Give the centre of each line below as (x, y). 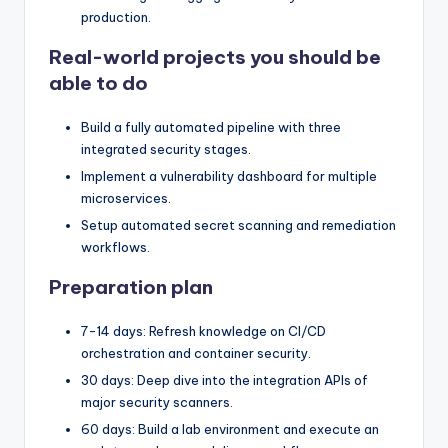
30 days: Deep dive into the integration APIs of (224, 380)
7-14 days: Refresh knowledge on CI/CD (203, 330)
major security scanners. (157, 402)
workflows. (115, 246)
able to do (98, 82)
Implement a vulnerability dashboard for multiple (229, 175)
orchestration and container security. (196, 352)
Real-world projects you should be (215, 56)
